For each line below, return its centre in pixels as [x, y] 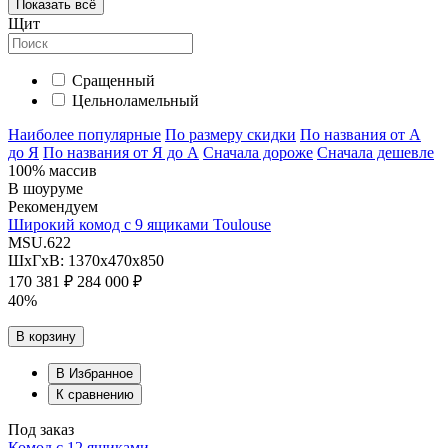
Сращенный [113, 81]
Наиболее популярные [84, 135]
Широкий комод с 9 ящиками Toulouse [139, 225]
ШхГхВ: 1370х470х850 [86, 261]
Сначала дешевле [375, 153]
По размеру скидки [230, 135]
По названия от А [360, 135]
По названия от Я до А [121, 153]
